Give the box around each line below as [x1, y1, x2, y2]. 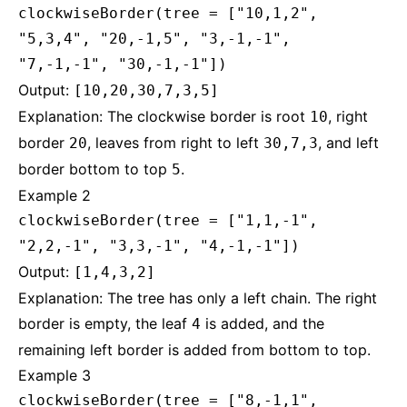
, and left [318, 134, 379, 152]
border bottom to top [18, 160, 172, 178]
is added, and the [201, 314, 324, 333]
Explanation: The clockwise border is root [18, 107, 310, 125]
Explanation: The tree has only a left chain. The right [18, 289, 377, 307]
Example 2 [18, 186, 91, 204]
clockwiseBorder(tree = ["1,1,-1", [18, 212, 318, 229]
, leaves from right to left [87, 134, 263, 152]
